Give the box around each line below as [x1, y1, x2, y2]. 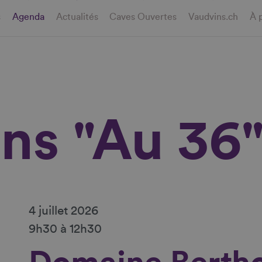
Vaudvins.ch [188, 12, 238, 22]
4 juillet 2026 [28, 205, 98, 218]
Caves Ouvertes [109, 12, 177, 22]
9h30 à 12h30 [28, 223, 102, 236]
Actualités [56, 12, 98, 22]
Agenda [12, 12, 44, 22]
